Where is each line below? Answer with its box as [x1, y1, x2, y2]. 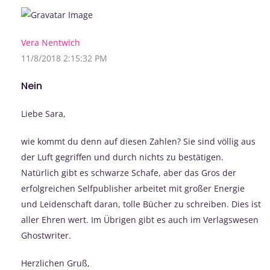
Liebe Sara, [21, 108, 66, 120]
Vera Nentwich [21, 37, 80, 49]
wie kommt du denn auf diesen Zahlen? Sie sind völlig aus [21, 136, 256, 148]
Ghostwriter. [21, 230, 71, 242]
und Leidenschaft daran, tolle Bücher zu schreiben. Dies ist [21, 198, 261, 210]
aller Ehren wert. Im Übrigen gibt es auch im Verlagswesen [21, 214, 259, 226]
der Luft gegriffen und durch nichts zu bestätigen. [21, 151, 224, 163]
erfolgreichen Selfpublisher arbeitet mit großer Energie [21, 183, 245, 195]
